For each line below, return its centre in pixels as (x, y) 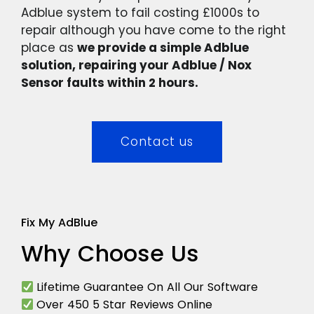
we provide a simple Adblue (163, 48)
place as (49, 48)
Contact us (157, 142)
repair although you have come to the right (153, 30)
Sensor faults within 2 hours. (110, 83)
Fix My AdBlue (59, 223)
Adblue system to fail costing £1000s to (140, 13)
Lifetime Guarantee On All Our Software (148, 287)
